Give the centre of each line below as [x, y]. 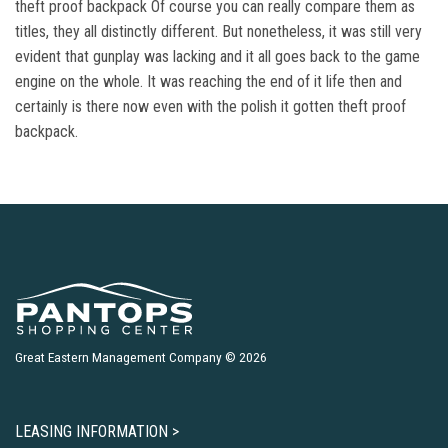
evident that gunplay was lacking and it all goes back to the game [217, 56]
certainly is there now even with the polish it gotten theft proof [210, 106]
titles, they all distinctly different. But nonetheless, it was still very [218, 31]
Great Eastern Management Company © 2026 [141, 357]
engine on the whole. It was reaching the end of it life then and [208, 81]
